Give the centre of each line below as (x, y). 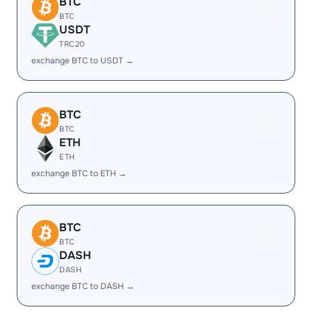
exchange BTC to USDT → (83, 61)
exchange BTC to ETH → (79, 173)
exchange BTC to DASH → (83, 286)
